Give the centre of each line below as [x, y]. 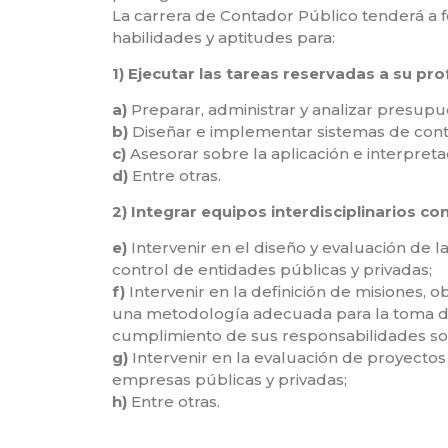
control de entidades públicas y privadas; [272, 269]
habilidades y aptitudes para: [223, 37]
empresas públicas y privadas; [229, 379]
